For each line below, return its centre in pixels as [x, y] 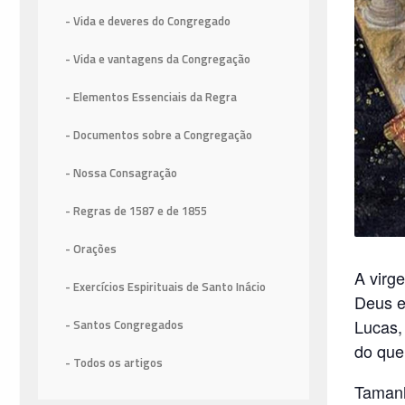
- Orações [91, 249]
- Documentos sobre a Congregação [159, 135]
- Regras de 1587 [111, 211]
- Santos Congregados [124, 325]
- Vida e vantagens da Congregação [158, 59]
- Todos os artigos [114, 363]
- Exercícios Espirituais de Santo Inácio [165, 287]
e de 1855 [182, 211]
